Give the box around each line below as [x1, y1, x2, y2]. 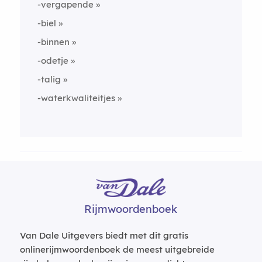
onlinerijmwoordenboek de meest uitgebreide [19, 244, 215, 255]
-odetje [37, 55, 68, 66]
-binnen [37, 36, 70, 47]
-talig [37, 74, 61, 85]
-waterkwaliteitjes [37, 92, 115, 104]
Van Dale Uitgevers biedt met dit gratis [19, 230, 188, 241]
